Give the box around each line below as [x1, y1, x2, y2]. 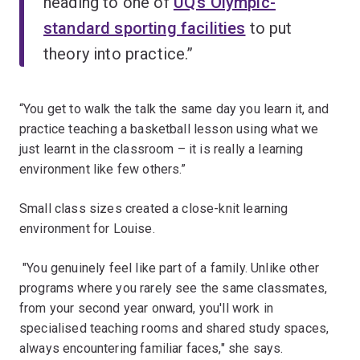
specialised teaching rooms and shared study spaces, [19, 320, 329, 336]
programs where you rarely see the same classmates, [19, 280, 328, 296]
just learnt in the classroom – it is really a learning [19, 141, 304, 157]
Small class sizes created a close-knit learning [19, 200, 288, 216]
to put [245, 18, 292, 38]
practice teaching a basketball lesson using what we [19, 121, 319, 137]
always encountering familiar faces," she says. [19, 340, 284, 356]
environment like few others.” [19, 161, 186, 177]
